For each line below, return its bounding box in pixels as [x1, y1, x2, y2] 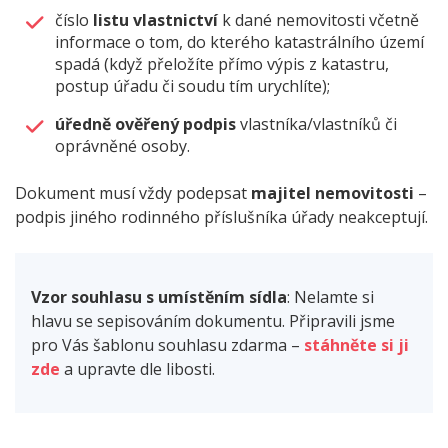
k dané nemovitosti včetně [218, 9, 419, 32]
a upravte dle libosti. [60, 358, 215, 381]
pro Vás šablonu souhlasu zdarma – [31, 334, 304, 357]
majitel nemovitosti [251, 182, 414, 205]
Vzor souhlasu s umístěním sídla [31, 286, 287, 309]
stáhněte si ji [304, 334, 409, 357]
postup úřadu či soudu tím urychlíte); [55, 75, 330, 98]
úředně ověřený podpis [55, 113, 236, 136]
